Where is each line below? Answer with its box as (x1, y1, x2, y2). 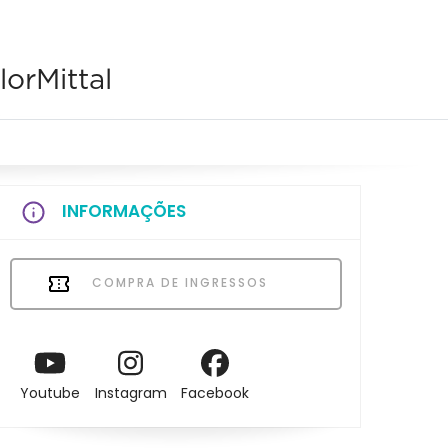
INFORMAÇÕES (62, 198, 186, 223)
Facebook (181, 383, 250, 404)
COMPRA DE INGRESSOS (87, 273, 268, 291)
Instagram (94, 383, 167, 404)
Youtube (19, 383, 80, 404)
